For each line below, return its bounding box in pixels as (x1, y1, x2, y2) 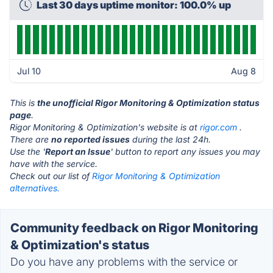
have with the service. (10, 158, 97, 169)
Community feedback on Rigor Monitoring (10, 221, 258, 235)
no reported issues (51, 134, 130, 144)
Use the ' (10, 146, 45, 157)
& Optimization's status (10, 238, 149, 252)
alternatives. (10, 183, 60, 193)
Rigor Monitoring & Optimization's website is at (10, 122, 200, 132)
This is (10, 97, 37, 108)
